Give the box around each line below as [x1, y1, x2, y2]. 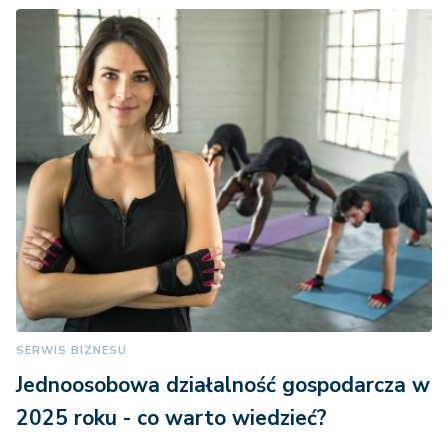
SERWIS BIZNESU [16, 342, 127, 358]
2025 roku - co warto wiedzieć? [16, 403, 327, 432]
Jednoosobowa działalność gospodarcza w [16, 370, 430, 399]
